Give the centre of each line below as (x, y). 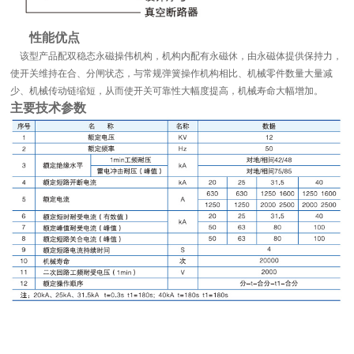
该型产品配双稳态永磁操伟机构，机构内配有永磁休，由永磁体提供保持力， (177, 56)
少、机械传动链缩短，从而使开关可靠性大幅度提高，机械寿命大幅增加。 (167, 90)
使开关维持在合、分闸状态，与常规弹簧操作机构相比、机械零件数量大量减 (172, 73)
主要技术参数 (49, 107)
